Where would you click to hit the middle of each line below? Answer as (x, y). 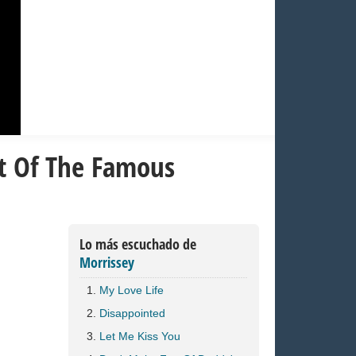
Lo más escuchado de (138, 244)
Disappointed (132, 313)
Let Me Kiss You (140, 336)
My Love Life (132, 290)
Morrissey (107, 262)
